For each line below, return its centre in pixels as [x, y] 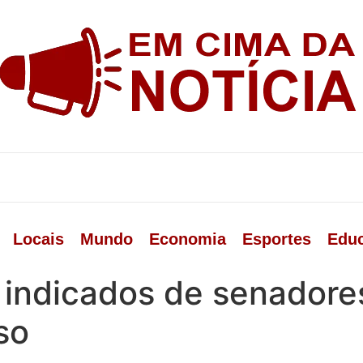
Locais [38, 239]
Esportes [276, 239]
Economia [187, 239]
